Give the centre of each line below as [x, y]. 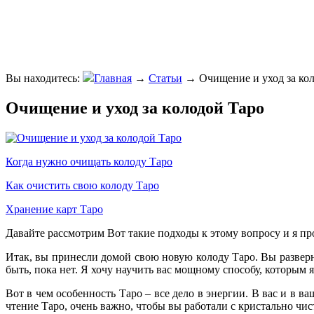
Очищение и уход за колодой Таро [135, 108]
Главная [113, 78]
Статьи [165, 78]
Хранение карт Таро [54, 209]
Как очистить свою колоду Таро [82, 185]
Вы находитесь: [43, 78]
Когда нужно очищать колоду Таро [89, 161]
